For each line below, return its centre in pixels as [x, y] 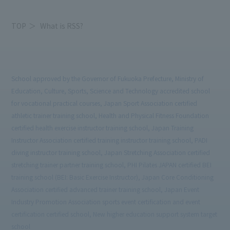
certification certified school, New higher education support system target [114, 214]
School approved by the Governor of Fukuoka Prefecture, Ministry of [108, 78]
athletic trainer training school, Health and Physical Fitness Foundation [110, 115]
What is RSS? [62, 26]
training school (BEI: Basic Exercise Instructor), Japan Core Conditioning [113, 177]
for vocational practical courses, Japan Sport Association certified [104, 103]
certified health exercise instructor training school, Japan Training [103, 128]
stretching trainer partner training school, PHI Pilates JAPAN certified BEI [112, 165]
